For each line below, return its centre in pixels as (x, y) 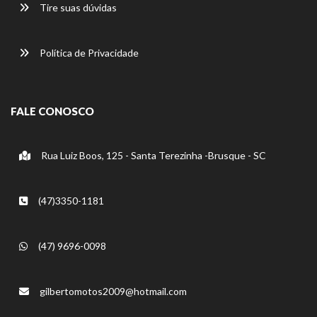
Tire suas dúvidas (77, 8)
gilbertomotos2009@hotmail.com (113, 292)
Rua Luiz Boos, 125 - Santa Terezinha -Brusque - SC (152, 156)
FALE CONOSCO (52, 111)
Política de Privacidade (88, 53)
